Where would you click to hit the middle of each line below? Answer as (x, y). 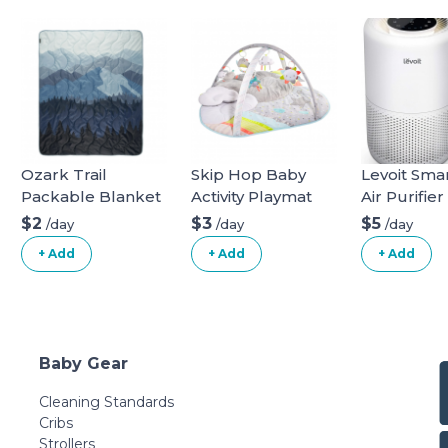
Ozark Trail (64, 174)
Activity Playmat (251, 196)
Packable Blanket (91, 196)
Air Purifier (402, 196)
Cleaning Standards (106, 402)
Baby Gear (83, 363)
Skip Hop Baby (248, 174)
